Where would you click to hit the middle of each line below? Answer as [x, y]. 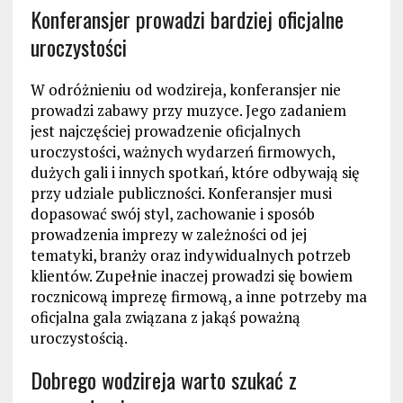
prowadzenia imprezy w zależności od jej [168, 235]
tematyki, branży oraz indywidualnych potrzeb [190, 255]
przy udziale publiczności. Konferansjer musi [181, 193]
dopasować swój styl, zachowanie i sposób [172, 214]
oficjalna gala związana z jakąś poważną [165, 318]
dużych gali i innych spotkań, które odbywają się [195, 173]
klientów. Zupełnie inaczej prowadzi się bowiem [191, 276]
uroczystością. [79, 338]
